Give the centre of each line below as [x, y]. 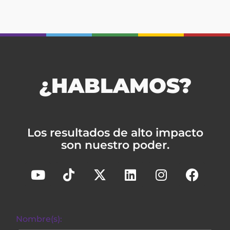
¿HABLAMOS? [115, 86]
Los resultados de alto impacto [115, 133]
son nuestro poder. [115, 145]
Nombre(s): [39, 219]
